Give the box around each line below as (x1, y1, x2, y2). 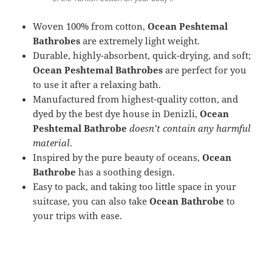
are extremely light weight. (80, 35, 200, 47)
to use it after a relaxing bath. (33, 78, 161, 91)
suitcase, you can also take (33, 195, 150, 208)
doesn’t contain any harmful (129, 122, 251, 135)
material (33, 137, 70, 149)
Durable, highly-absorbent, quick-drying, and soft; (33, 49, 251, 62)
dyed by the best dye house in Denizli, (33, 107, 200, 120)
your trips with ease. (33, 209, 123, 222)
